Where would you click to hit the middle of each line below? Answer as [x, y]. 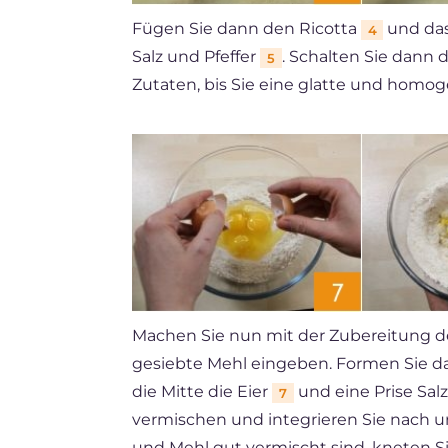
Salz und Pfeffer [196, 57]
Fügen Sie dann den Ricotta [246, 29]
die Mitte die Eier [202, 392]
